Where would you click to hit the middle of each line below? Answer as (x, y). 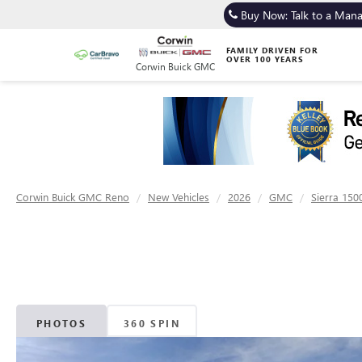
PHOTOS (61, 323)
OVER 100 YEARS (265, 59)
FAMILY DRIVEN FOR (272, 50)
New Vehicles (179, 197)
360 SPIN (152, 323)
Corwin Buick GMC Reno (73, 197)
